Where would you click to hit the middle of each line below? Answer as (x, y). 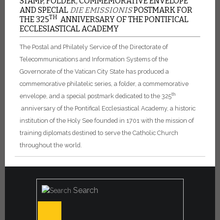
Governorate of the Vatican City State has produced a (94, 71)
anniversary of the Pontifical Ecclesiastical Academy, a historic (108, 108)
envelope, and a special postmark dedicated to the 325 (96, 96)
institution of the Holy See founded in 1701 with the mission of (107, 120)
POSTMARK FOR (162, 10)
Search (86, 190)
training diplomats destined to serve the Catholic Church (99, 133)
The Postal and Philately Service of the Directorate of (94, 47)
